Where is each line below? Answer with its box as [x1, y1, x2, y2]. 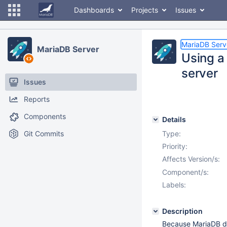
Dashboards [74, 6, 114, 14]
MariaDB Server [37, 44, 99, 54]
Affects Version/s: [162, 155, 220, 163]
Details [162, 115, 186, 124]
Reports [24, 95, 50, 103]
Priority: [162, 142, 187, 150]
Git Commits [24, 129, 64, 138]
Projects [131, 6, 158, 14]
